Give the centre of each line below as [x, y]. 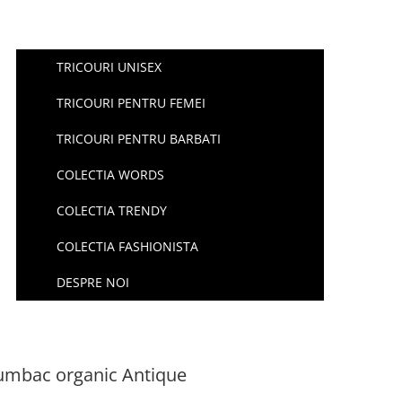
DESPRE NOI [93, 282]
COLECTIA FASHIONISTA [128, 246]
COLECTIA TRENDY [112, 210]
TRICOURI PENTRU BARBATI [139, 139]
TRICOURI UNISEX [109, 67]
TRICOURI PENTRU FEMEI [131, 103]
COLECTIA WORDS [111, 175]
